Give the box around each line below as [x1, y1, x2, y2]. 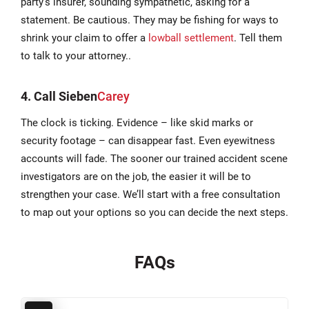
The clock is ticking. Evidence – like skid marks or [21, 116, 253, 129]
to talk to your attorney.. [21, 49, 131, 62]
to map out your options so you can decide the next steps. [21, 206, 288, 219]
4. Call [21, 88, 59, 103]
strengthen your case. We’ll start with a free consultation [21, 188, 280, 201]
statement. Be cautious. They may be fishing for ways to [21, 13, 279, 26]
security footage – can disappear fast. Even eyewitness [21, 134, 275, 147]
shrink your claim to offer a [21, 31, 148, 44]
